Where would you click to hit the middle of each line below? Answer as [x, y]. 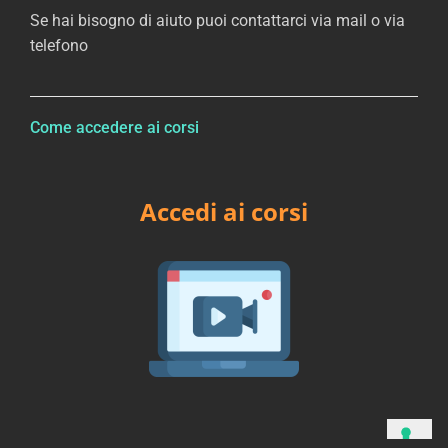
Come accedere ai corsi [114, 127]
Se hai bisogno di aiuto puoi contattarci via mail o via [217, 20]
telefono [59, 45]
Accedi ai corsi [224, 211]
